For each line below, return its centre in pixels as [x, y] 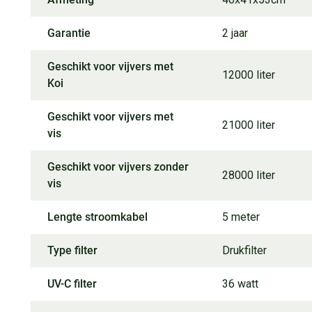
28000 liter [249, 175]
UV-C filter [72, 283]
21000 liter [249, 125]
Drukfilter [245, 250]
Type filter [72, 250]
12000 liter [249, 75]
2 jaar [235, 33]
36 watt [241, 283]
